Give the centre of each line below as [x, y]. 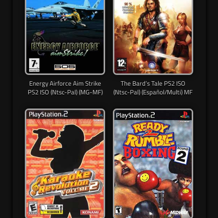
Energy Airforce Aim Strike [65, 83]
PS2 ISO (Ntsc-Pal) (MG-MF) [65, 92]
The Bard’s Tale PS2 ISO [153, 83]
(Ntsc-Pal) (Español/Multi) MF [153, 92]
